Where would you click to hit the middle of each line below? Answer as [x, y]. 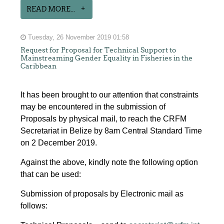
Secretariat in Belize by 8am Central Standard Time [111, 130]
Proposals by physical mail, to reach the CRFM [104, 118]
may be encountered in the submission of [93, 106]
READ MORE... [51, 9]
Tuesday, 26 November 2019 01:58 [78, 37]
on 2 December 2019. [59, 142]
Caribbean [39, 66]
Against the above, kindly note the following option [109, 162]
